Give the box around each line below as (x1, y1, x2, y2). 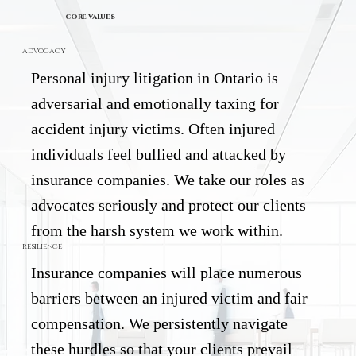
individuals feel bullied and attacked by (31, 145, 287, 163)
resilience (21, 240, 62, 252)
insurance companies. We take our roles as (31, 170, 305, 188)
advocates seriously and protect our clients (31, 195, 307, 214)
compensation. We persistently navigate (31, 315, 288, 333)
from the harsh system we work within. (31, 221, 284, 239)
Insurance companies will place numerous (31, 264, 303, 282)
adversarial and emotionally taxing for (31, 94, 280, 112)
